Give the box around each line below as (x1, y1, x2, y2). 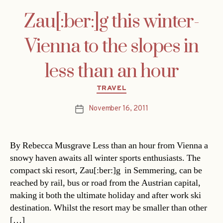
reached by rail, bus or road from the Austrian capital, (10, 177, 201, 189)
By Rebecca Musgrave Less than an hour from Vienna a (10, 139, 208, 151)
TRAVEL (96, 84, 127, 93)
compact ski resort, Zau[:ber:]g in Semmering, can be (10, 164, 202, 176)
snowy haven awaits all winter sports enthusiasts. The (10, 152, 201, 164)
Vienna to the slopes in (24, 35, 199, 59)
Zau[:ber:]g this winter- (24, 10, 199, 34)
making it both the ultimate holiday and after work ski (10, 189, 201, 201)
